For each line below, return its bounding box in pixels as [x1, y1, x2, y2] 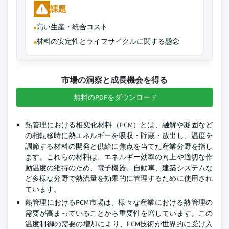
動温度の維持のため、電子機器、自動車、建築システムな [25, 163, 213, 172]
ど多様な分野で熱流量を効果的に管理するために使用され [25, 174, 213, 183]
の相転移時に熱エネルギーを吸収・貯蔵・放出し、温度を [25, 131, 213, 140]
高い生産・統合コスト [36, 22, 108, 31]
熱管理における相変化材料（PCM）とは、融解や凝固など [25, 120, 213, 129]
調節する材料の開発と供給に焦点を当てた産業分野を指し [25, 142, 213, 151]
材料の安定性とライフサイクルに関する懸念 [36, 37, 179, 46]
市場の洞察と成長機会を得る [61, 75, 168, 85]
